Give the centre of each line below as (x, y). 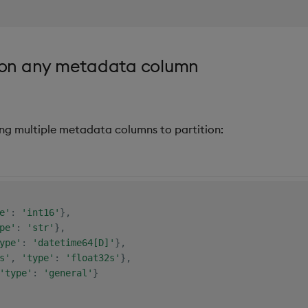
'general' (68, 273)
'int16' (40, 212)
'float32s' (92, 257)
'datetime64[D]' (73, 242)
